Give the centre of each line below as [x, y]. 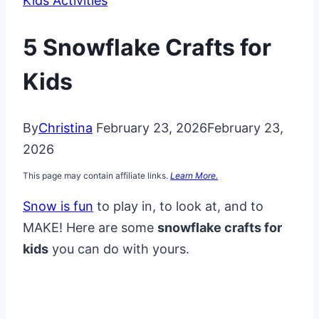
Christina [66, 128]
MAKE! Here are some [90, 228]
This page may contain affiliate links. [96, 176]
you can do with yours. [119, 249]
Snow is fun [58, 206]
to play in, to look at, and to [178, 206]
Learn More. [194, 176]
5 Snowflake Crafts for [147, 47]
